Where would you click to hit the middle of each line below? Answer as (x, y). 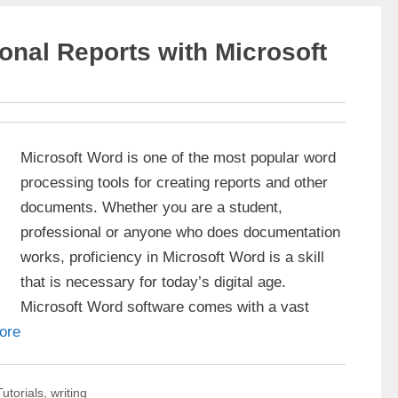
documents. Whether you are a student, (151, 207)
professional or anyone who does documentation (180, 232)
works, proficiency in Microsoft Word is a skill (172, 257)
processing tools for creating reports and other (174, 182)
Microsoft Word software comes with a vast (165, 306)
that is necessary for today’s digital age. (153, 282)
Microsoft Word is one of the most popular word (178, 157)
